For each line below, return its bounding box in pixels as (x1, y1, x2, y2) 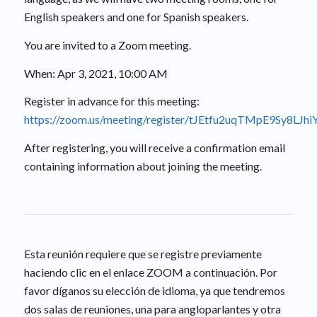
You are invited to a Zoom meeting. (23, 38, 191, 52)
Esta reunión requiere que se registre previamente (23, 247, 262, 261)
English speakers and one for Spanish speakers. (23, 10, 248, 24)
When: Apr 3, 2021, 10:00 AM (23, 66, 168, 80)
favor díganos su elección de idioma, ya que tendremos (23, 284, 285, 298)
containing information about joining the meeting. (23, 158, 262, 173)
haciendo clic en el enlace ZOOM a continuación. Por (23, 265, 277, 279)
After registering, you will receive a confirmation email (23, 140, 285, 154)
